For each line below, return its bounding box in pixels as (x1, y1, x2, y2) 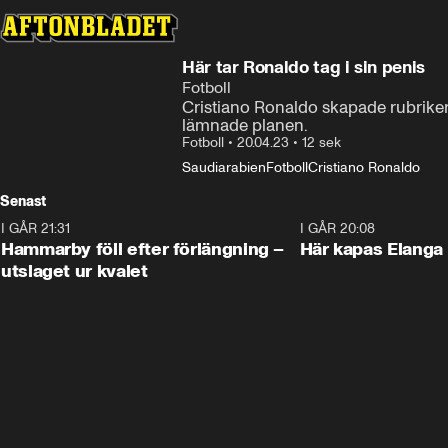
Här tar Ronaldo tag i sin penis (182, 56, 425, 78)
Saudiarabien (182, 159, 266, 176)
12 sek (302, 134, 341, 151)
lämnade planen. (182, 115, 308, 135)
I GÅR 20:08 (299, 220, 375, 237)
